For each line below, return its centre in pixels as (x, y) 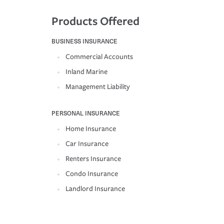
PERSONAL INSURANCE (86, 113)
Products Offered (95, 21)
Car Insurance (87, 144)
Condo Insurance (92, 174)
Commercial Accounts (99, 57)
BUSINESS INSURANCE (84, 41)
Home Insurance (91, 129)
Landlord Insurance (95, 189)
